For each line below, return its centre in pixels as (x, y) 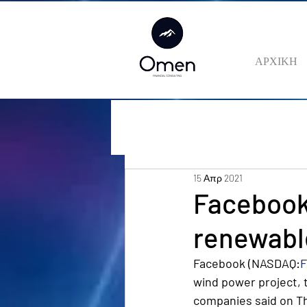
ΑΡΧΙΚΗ (276, 61)
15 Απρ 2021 (218, 177)
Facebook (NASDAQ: (247, 263)
